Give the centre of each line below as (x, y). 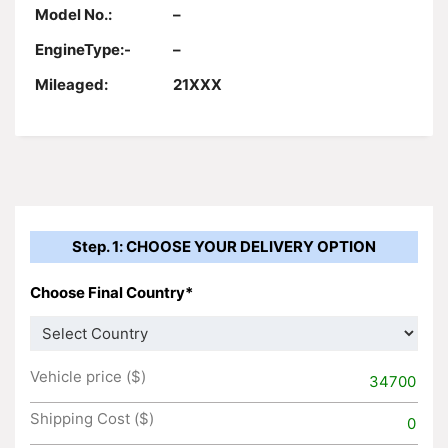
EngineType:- (83, 50)
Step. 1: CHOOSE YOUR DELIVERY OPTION (224, 247)
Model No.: (73, 15)
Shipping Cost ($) (92, 418)
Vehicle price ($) (88, 376)
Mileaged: (71, 85)
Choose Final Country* (111, 292)
